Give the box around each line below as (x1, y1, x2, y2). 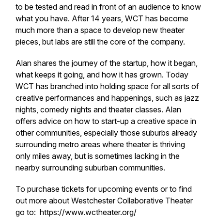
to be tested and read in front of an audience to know (15, 2, 201, 12)
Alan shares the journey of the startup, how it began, (15, 58, 198, 68)
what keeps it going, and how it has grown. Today (15, 70, 188, 79)
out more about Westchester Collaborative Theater (15, 196, 193, 205)
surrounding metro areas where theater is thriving (15, 139, 185, 149)
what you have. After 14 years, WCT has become (15, 14, 188, 23)
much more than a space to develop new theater (15, 25, 185, 35)
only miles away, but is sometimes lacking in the (15, 151, 180, 161)
